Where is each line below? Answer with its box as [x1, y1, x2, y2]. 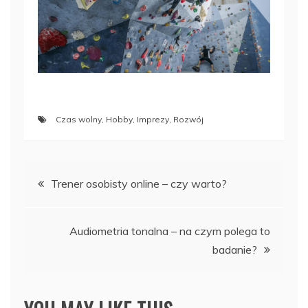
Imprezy [137, 114, 169, 125]
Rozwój [173, 114, 203, 125]
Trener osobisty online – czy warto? [51, 177, 227, 191]
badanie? [212, 243, 257, 257]
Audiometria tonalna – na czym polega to [69, 224, 270, 239]
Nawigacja [23, 162, 113, 195]
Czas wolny [56, 114, 102, 125]
